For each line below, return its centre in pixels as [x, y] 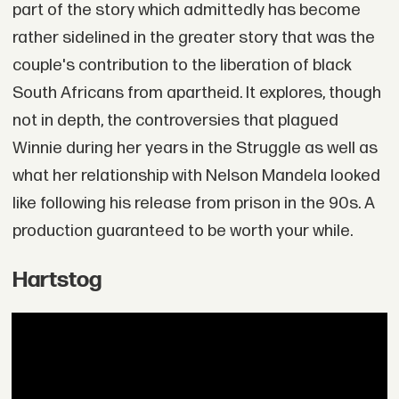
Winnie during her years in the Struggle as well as [195, 148]
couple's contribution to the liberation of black [182, 65]
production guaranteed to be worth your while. [182, 231]
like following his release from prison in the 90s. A [193, 203]
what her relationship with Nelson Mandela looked [196, 175]
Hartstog [57, 281]
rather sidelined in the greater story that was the [193, 37]
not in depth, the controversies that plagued [175, 120]
